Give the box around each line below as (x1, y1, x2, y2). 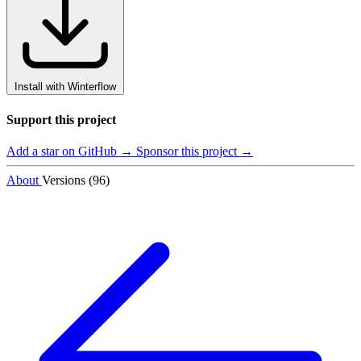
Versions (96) (42, 172, 110, 187)
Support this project (6, 112, 116, 127)
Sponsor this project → (136, 143, 253, 158)
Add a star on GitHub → (6, 143, 136, 158)
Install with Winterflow (15, 81, 116, 93)
